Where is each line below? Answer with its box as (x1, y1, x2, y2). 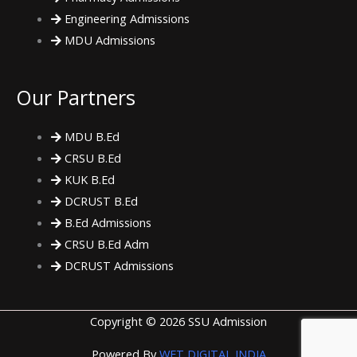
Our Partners (16, 83, 135, 111)
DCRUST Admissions (64, 257, 174, 273)
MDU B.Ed (64, 127, 120, 144)
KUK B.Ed (64, 171, 115, 187)
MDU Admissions (64, 31, 155, 48)
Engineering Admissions (64, 10, 190, 26)
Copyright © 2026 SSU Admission (90, 312, 267, 329)
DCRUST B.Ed (64, 192, 138, 209)
